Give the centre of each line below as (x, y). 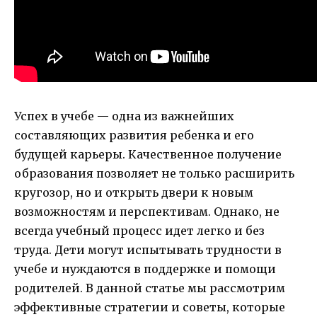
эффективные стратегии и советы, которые (150, 307)
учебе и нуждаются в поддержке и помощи (145, 269)
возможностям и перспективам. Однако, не (147, 212)
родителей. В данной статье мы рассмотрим (150, 288)
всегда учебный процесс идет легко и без (139, 231)
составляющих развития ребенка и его (134, 136)
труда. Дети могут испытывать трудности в (148, 250)
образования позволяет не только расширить (154, 174)
